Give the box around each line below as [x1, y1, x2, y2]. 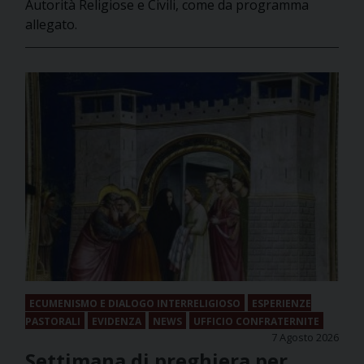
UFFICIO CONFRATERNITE [193, 314, 319, 329]
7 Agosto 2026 [271, 330, 339, 345]
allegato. [25, 15, 77, 33]
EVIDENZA [92, 314, 141, 329]
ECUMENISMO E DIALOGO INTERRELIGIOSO [29, 297, 240, 311]
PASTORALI [25, 314, 80, 329]
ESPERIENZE [252, 297, 311, 311]
